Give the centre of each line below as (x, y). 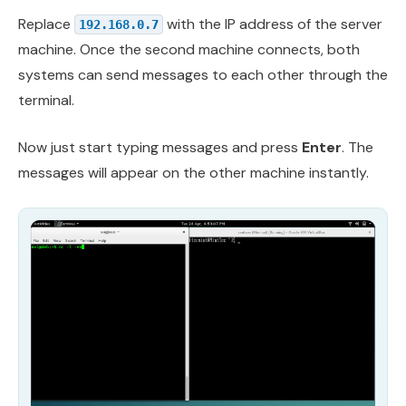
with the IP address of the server (273, 24)
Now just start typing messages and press (160, 147)
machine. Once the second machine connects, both (189, 49)
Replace (46, 24)
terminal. (46, 100)
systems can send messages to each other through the (203, 74)
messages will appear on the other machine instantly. (193, 172)
